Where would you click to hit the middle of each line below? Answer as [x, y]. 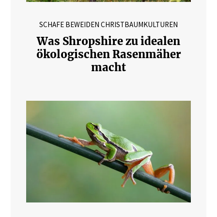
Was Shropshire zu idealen [108, 41]
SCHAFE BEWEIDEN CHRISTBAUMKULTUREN [108, 24]
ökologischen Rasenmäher [108, 54]
